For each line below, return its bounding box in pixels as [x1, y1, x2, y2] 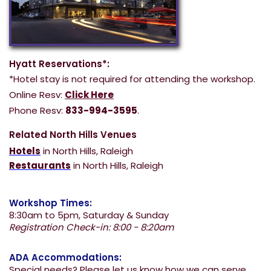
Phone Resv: [9, 103, 65, 117]
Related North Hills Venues [9, 128, 137, 141]
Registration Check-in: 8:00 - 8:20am [9, 220, 174, 233]
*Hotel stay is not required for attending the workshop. [9, 72, 255, 85]
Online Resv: [9, 88, 65, 101]
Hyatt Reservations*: [9, 57, 109, 70]
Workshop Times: [9, 196, 92, 209]
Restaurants [9, 158, 71, 172]
